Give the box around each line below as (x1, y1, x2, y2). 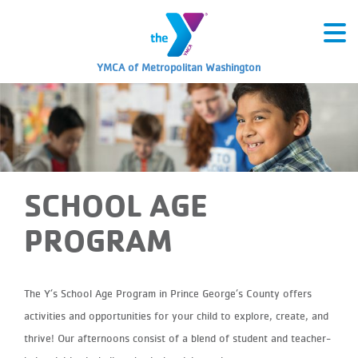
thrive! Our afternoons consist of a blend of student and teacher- (24, 331, 331, 344)
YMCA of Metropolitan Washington (97, 60, 261, 74)
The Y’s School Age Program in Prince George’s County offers (24, 286, 312, 300)
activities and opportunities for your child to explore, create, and (24, 308, 328, 322)
